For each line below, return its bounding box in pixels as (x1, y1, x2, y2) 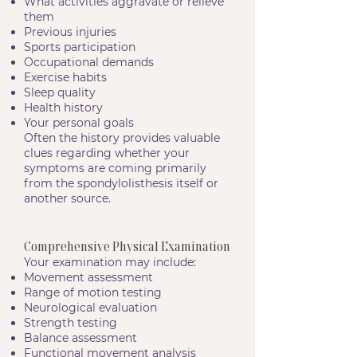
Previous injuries (24, 25, 116, 39)
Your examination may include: (24, 255, 196, 269)
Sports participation (24, 40, 135, 54)
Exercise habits (24, 70, 107, 84)
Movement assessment (24, 270, 153, 284)
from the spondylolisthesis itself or (24, 176, 218, 190)
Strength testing (24, 316, 117, 330)
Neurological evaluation (24, 300, 157, 315)
